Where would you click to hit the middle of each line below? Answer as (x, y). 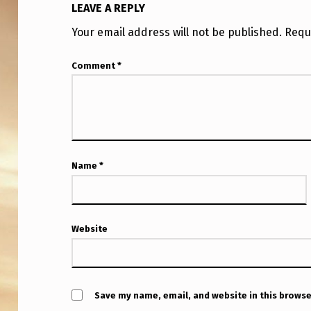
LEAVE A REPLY (109, 8)
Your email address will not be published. (177, 32)
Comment (95, 65)
